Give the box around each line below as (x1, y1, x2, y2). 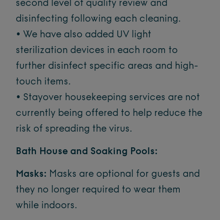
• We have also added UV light (16, 30, 151, 40)
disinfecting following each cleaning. (16, 14, 181, 24)
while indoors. (16, 201, 77, 211)
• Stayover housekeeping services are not (16, 93, 200, 103)
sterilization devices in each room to (16, 46, 178, 55)
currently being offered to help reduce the (16, 109, 202, 118)
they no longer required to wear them (16, 185, 181, 195)
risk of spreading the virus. (16, 124, 132, 134)
